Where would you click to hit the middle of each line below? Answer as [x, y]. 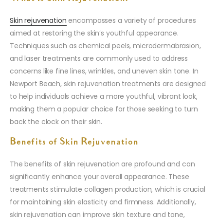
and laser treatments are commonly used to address [99, 59]
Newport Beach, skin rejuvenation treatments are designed [108, 84]
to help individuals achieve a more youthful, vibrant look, [104, 97]
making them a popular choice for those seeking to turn [104, 109]
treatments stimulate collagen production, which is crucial [108, 190]
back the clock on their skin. [56, 122]
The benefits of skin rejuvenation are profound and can [102, 164]
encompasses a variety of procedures [131, 21]
